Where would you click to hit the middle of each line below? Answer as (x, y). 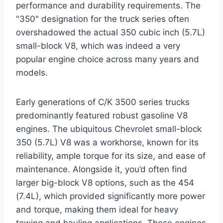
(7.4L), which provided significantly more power (111, 196)
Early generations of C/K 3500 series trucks (103, 102)
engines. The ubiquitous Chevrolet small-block (109, 129)
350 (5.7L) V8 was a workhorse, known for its (107, 142)
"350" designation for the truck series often (103, 19)
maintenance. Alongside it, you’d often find (102, 169)
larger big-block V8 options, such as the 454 (105, 182)
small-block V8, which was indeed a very (98, 46)
